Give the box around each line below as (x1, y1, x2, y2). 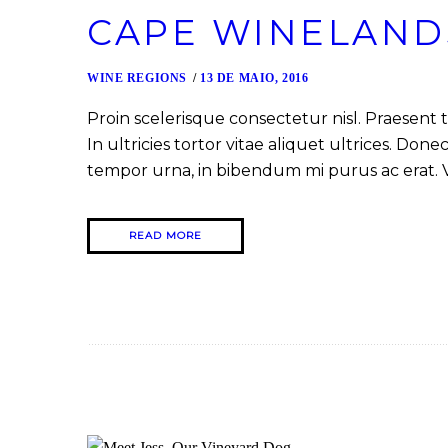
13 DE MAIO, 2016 (200, 71, 309, 86)
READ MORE (129, 229, 202, 243)
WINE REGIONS (87, 71, 187, 86)
